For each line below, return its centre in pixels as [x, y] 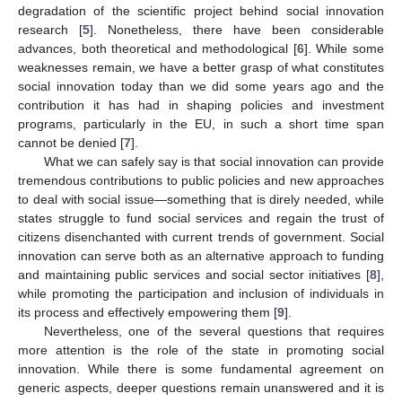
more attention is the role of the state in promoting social [201, 350]
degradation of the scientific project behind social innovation [201, 10]
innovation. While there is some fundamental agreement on [201, 368]
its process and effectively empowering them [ [148, 312]
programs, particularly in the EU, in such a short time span [201, 123]
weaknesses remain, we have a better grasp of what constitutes [201, 67]
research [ [50, 29]
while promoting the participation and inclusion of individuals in [201, 293]
